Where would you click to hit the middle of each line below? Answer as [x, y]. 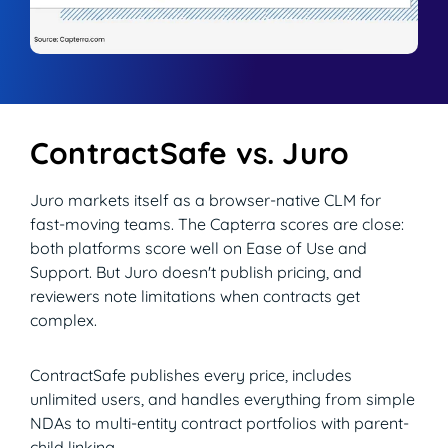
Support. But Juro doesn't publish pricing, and [196, 272]
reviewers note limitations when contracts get [195, 296]
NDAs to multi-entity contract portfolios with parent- [219, 423]
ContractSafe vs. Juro [190, 153]
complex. [63, 320]
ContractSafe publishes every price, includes [191, 375]
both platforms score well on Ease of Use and [198, 248]
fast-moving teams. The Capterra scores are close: [217, 224]
